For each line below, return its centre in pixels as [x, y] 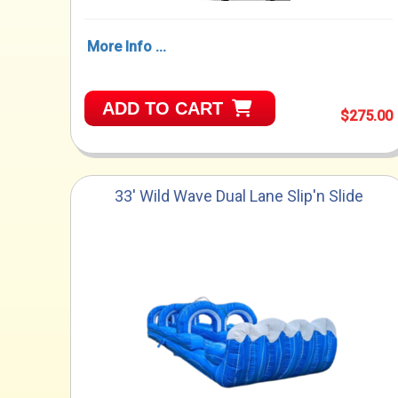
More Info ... [127, 47]
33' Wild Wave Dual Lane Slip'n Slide [239, 196]
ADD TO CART [163, 109]
